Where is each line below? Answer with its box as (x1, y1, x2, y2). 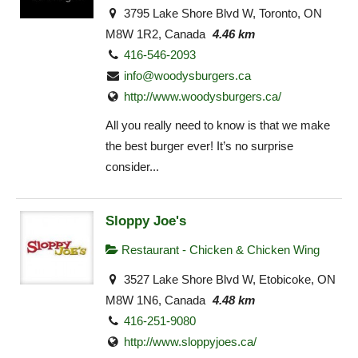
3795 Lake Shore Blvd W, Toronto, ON (121, 6, 323, 20)
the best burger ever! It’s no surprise (105, 139, 293, 153)
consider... (105, 160, 159, 174)
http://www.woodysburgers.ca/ (124, 89, 282, 103)
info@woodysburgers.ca (124, 68, 252, 82)
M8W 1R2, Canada (105, 26, 205, 41)
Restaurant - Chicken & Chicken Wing (118, 243, 320, 257)
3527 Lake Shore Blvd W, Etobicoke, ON (121, 272, 336, 286)
